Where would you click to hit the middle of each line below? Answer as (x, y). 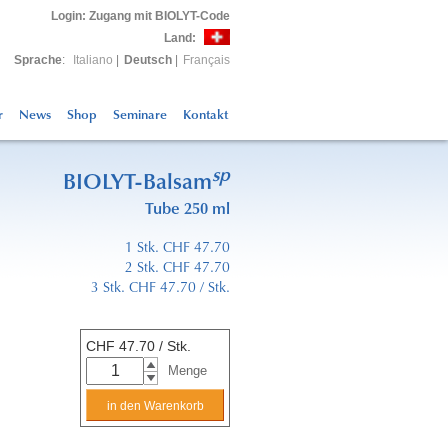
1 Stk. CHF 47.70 (177, 249)
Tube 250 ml (187, 210)
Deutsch (148, 60)
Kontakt (205, 115)
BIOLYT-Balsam (137, 184)
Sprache (38, 60)
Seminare (140, 115)
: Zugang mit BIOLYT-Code (156, 16)
